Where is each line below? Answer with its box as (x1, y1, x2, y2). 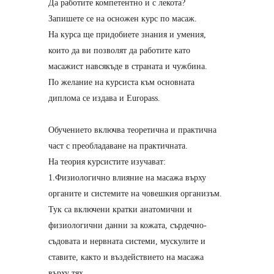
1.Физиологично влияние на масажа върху (48, 173, 206, 182)
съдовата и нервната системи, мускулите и (48, 237, 206, 246)
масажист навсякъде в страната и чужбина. (48, 62, 207, 71)
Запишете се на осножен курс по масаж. (48, 14, 197, 23)
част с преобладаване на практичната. (48, 141, 188, 150)
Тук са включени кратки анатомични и (48, 205, 192, 214)
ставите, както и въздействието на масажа (48, 253, 204, 262)
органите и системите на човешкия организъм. (48, 189, 222, 198)
